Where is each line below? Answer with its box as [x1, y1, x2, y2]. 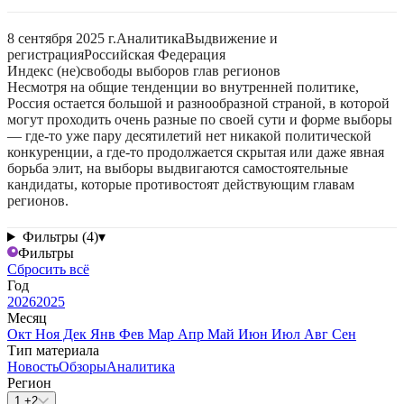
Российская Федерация [84, 47, 225, 62]
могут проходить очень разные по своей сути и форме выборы [7, 112, 392, 127]
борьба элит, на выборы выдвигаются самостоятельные [7, 161, 348, 176]
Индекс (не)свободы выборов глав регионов [7, 63, 280, 78]
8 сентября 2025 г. [7, 31, 116, 46]
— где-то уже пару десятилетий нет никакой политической [7, 128, 372, 143]
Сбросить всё [7, 262, 89, 277]
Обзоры [59, 359, 106, 374]
